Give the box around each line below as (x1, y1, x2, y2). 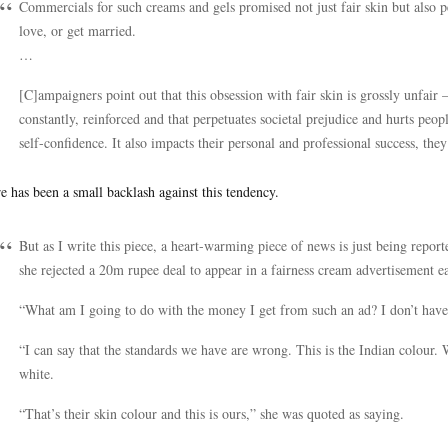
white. (19, 364, 54, 383)
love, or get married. (19, 21, 136, 40)
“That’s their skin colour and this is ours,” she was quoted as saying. (19, 404, 404, 423)
